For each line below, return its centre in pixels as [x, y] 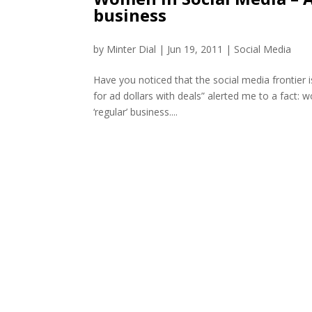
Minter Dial [132, 49]
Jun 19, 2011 [195, 49]
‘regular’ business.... [136, 112]
